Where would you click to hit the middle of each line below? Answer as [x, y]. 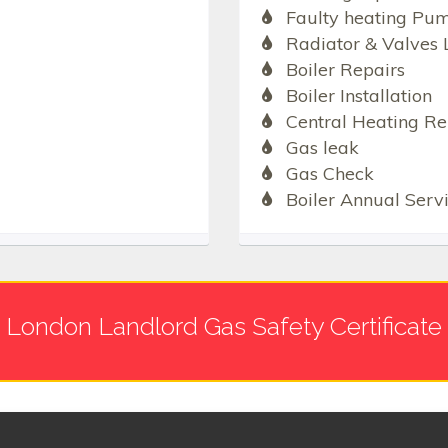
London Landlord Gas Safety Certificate [224, 325]
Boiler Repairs [345, 69]
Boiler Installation [358, 95]
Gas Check [329, 173]
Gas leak [322, 147]
